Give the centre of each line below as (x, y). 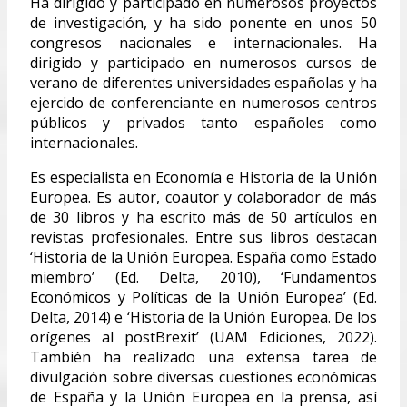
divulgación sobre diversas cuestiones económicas (203, 377)
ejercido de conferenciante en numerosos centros (203, 102)
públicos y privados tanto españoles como (203, 122)
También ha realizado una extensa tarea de (203, 357)
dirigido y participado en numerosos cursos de (203, 62)
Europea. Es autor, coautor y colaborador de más (203, 197)
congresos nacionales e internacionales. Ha (203, 42)
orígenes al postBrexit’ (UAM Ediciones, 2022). (203, 337)
